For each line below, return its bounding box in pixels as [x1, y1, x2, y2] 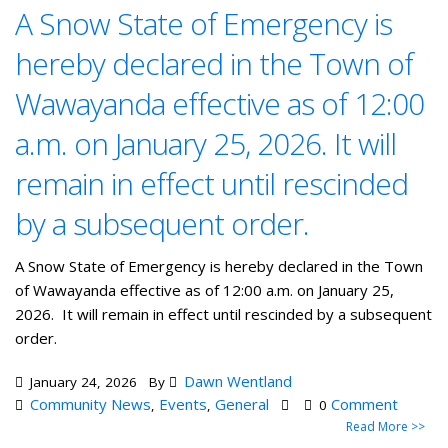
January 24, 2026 [26, 373, 137, 392]
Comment [331, 394, 398, 415]
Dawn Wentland [184, 371, 292, 392]
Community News [30, 394, 151, 415]
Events [159, 394, 207, 415]
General [215, 394, 269, 415]
